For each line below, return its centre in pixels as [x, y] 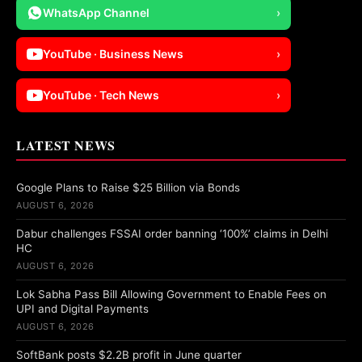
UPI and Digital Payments [82, 308]
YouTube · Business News [113, 53]
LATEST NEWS [66, 145]
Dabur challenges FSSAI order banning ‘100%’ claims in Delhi [172, 233]
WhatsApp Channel [96, 12]
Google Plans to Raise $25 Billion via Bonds [128, 187]
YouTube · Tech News [101, 95]
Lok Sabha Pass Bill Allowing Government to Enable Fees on [171, 294]
